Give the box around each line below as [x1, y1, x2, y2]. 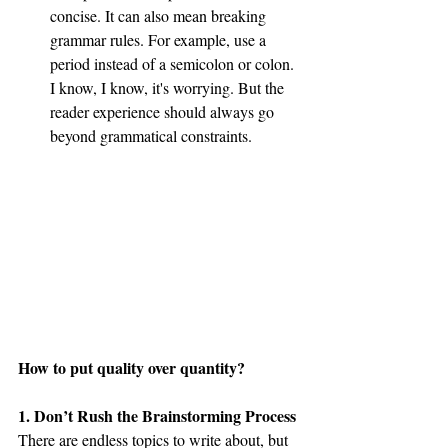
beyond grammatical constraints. [50, 125, 252, 146]
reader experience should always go [50, 101, 278, 122]
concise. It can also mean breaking [50, 5, 270, 26]
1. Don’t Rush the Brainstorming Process [18, 403, 296, 427]
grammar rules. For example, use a [50, 29, 270, 50]
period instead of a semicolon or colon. [50, 53, 298, 74]
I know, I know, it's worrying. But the [50, 77, 288, 98]
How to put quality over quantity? [18, 355, 245, 379]
